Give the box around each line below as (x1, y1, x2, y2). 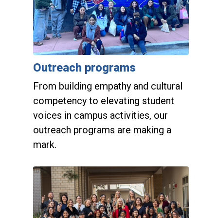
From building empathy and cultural (33, 80, 182, 92)
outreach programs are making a (33, 124, 171, 136)
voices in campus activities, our (33, 109, 168, 121)
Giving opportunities (32, 167, 140, 182)
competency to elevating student (33, 94, 174, 107)
